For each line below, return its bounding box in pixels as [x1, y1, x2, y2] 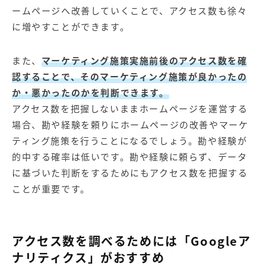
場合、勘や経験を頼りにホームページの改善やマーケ [12, 118, 249, 132]
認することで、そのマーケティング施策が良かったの [12, 70, 248, 84]
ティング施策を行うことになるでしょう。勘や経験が [12, 134, 248, 148]
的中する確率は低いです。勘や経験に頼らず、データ [12, 150, 248, 164]
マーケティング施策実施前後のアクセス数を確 [41, 54, 248, 68]
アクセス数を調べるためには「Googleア [12, 232, 251, 250]
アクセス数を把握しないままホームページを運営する [12, 102, 248, 116]
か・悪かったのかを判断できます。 [12, 86, 169, 100]
